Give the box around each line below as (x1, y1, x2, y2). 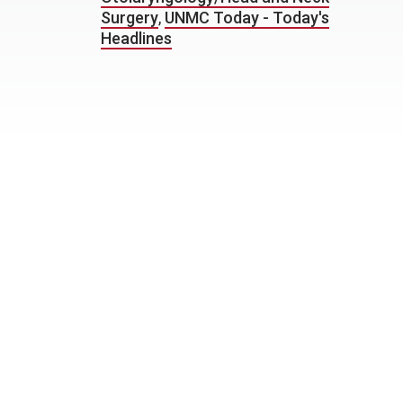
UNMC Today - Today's (165, 8, 329, 27)
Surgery (101, 8, 158, 27)
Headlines (101, 29, 172, 48)
